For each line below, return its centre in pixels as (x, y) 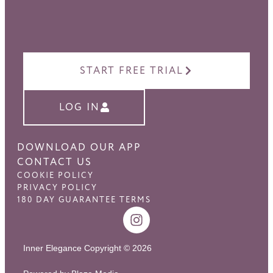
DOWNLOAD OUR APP (79, 147)
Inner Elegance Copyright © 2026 (87, 248)
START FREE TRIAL (132, 71)
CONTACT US (55, 162)
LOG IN (79, 107)
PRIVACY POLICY (57, 188)
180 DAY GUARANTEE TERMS (84, 200)
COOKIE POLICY (55, 175)
